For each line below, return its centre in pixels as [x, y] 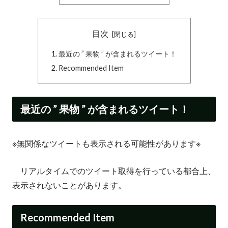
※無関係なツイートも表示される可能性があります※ [106, 144]
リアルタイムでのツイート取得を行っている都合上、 [114, 171]
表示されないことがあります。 [69, 185]
